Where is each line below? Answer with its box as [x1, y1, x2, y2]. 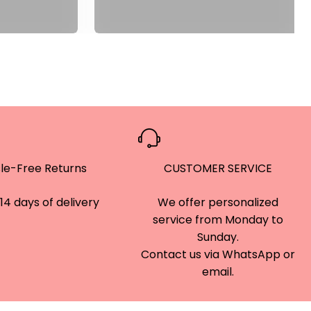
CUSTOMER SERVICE [163, 160, 272, 176]
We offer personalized [157, 194, 278, 210]
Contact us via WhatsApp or [140, 246, 295, 262]
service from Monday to [152, 212, 283, 228]
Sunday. [196, 229, 239, 245]
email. [201, 264, 234, 280]
